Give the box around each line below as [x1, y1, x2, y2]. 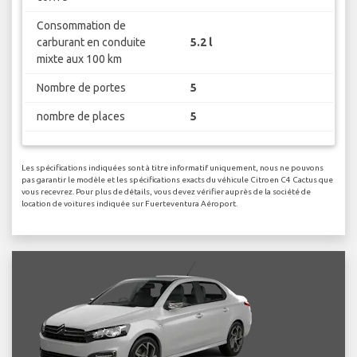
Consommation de [36, 18, 126, 32]
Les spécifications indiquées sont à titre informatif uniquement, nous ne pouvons [22, 163, 324, 173]
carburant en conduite [36, 35, 146, 49]
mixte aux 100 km [36, 52, 122, 65]
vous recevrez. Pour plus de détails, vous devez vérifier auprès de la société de [22, 187, 311, 197]
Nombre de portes [36, 80, 126, 94]
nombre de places [36, 109, 125, 123]
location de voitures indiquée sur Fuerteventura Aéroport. [22, 199, 237, 209]
